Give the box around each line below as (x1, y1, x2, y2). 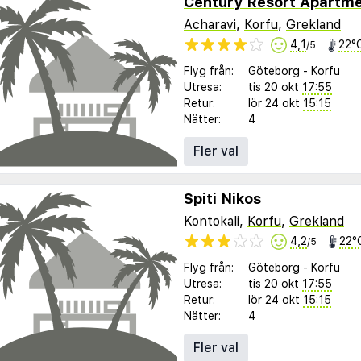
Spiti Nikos (184, 190, 261, 207)
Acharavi (184, 16, 236, 32)
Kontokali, (184, 213, 247, 229)
